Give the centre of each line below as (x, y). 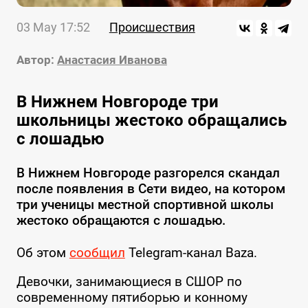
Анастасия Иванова (112, 60)
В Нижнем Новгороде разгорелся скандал (148, 173)
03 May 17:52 (53, 27)
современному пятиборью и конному (132, 298)
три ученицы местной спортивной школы (145, 205)
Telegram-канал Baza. (191, 253)
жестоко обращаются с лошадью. (121, 221)
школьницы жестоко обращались (151, 121)
